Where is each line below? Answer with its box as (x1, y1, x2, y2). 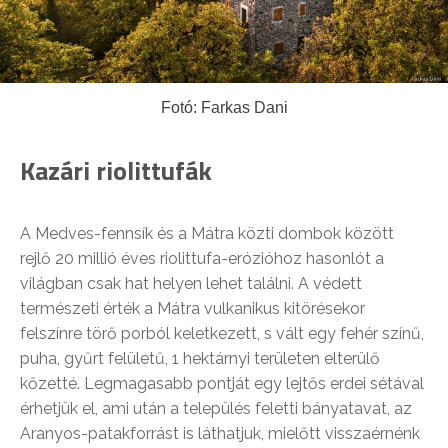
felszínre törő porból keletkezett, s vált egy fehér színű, (20, 324, 424, 344)
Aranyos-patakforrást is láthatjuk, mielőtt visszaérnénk (20, 424, 420, 444)
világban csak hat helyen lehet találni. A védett (20, 274, 362, 294)
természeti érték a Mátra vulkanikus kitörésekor (20, 299, 365, 319)
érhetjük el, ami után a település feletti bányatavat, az (20, 399, 412, 419)
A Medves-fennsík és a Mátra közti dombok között (20, 224, 394, 244)
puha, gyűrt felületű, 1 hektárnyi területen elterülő (20, 349, 380, 369)
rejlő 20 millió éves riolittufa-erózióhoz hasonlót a (20, 249, 384, 269)
